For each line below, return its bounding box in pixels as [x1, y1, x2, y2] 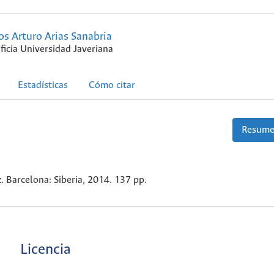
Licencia [20, 242, 71, 259]
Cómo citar [89, 80, 135, 91]
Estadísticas [18, 80, 68, 91]
